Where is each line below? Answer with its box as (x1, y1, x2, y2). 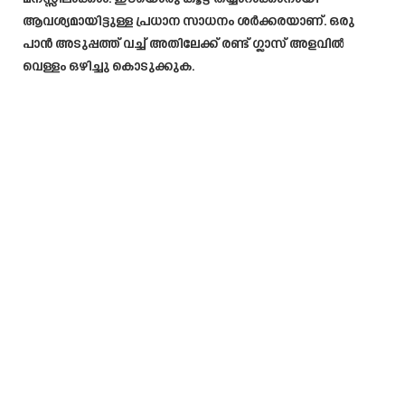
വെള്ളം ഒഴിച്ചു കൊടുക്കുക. (23, 59, 194, 75)
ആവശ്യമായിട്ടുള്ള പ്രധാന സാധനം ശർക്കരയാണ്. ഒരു (23, 14, 354, 30)
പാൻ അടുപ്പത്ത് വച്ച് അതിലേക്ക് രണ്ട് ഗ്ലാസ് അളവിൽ (23, 36, 344, 52)
